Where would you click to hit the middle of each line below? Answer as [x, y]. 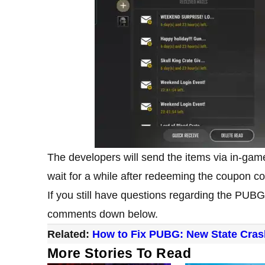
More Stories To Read [119, 253]
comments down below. [103, 214]
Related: [70, 234]
